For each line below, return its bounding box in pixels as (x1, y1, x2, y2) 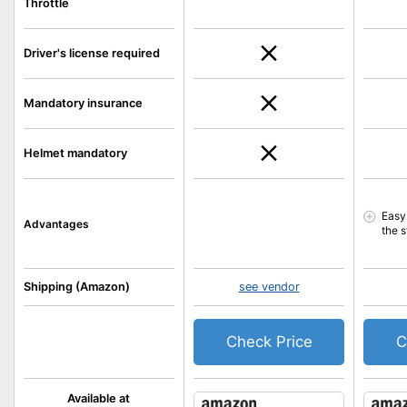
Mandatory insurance (24, 96, 143, 110)
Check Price (225, 333, 313, 351)
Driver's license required (24, 46, 160, 60)
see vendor (238, 280, 300, 293)
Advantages (24, 216, 89, 231)
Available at (67, 392, 131, 405)
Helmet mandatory (24, 146, 127, 160)
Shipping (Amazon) (24, 280, 130, 293)
